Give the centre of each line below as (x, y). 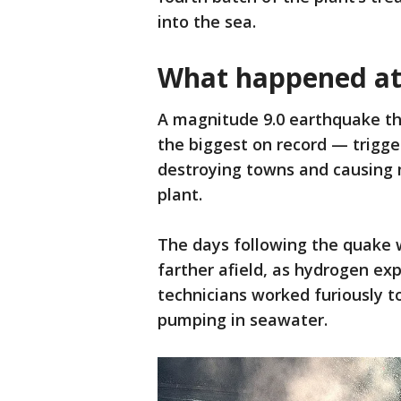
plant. (180, 195)
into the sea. (209, 22)
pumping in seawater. (243, 320)
